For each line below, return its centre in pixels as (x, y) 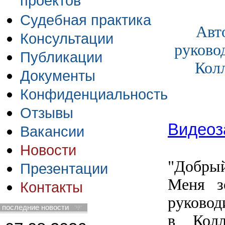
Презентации (64, 169)
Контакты (51, 187)
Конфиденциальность (94, 94)
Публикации (61, 57)
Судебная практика (86, 20)
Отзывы (47, 113)
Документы (58, 76)
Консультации (67, 39)
